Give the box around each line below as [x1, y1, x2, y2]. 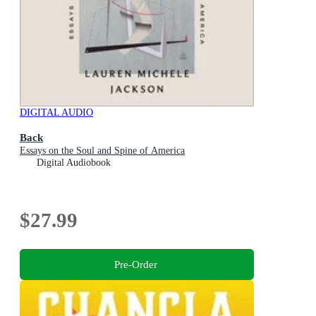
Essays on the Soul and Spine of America [20, 145, 185, 156]
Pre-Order [114, 258, 157, 271]
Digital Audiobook [37, 157, 111, 168]
